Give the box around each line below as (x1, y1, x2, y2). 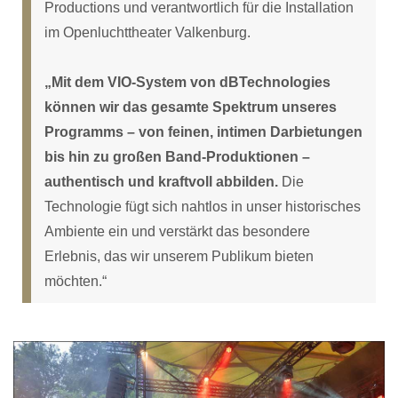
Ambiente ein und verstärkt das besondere (44, 223, 310, 239)
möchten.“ (44, 273, 107, 289)
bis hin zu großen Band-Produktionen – (44, 148, 310, 164)
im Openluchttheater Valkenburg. (44, 24, 251, 40)
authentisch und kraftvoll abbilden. (44, 173, 278, 189)
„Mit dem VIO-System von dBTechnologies (44, 74, 330, 90)
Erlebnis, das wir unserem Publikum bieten (44, 248, 314, 264)
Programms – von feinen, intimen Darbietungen (44, 123, 362, 139)
